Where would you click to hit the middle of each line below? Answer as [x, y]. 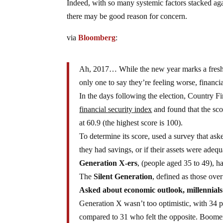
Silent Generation [123, 176]
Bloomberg [97, 37]
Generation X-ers [109, 163]
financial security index [116, 109]
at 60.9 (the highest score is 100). [131, 122]
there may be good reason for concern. [127, 16]
